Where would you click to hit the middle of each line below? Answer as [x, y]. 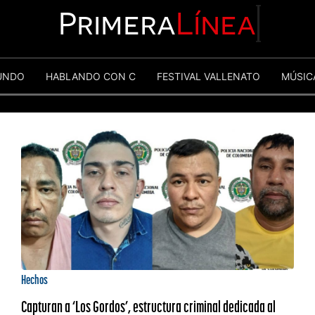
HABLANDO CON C [91, 76]
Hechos [34, 279]
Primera [117, 23]
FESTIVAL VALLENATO [208, 76]
